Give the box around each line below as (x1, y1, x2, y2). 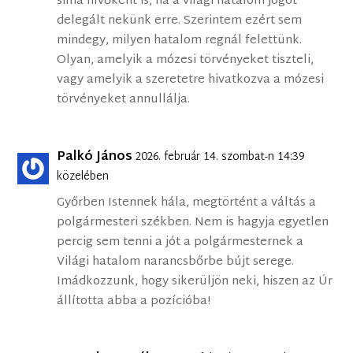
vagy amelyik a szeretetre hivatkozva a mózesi (57, 69, 325, 91)
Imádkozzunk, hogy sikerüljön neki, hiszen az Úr (57, 271, 333, 293)
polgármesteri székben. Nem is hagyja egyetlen (57, 212, 329, 234)
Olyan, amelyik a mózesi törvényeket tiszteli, (57, 50, 314, 72)
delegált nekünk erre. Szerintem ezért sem (57, 10, 303, 32)
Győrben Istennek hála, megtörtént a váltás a (57, 192, 317, 214)
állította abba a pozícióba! (57, 291, 211, 313)
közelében (57, 167, 110, 188)
